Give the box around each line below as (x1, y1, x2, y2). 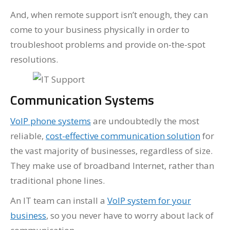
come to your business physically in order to (10, 24, 189, 35)
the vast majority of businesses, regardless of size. (10, 145, 213, 157)
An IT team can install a (10, 195, 107, 206)
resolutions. (10, 53, 58, 65)
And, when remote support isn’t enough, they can (10, 9, 208, 21)
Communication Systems (10, 90, 154, 110)
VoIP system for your (107, 195, 191, 206)
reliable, (10, 130, 46, 142)
